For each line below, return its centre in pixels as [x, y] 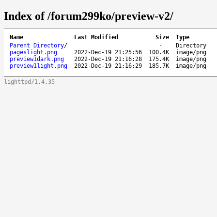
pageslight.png [33, 52]
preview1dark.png [37, 59]
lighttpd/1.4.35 [29, 82]
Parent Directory [37, 45]
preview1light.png [39, 66]
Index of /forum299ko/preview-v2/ [89, 16]
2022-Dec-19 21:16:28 [108, 59]
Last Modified [96, 37]
